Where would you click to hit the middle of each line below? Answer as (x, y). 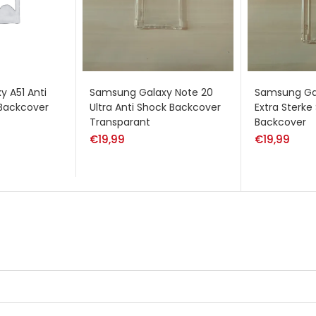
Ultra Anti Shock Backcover (155, 107)
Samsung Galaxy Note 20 (151, 92)
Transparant (120, 122)
